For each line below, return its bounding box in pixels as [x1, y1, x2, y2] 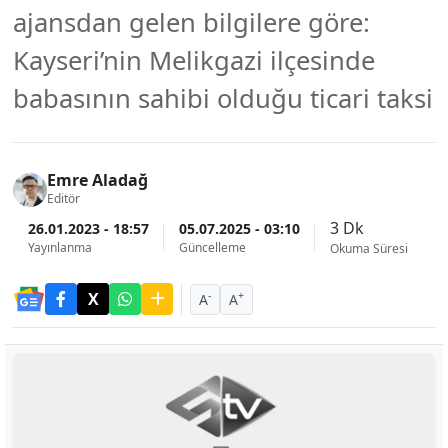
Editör [47, 190, 80, 207]
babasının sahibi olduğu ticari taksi [13, 81, 433, 116]
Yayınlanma [28, 238, 92, 256]
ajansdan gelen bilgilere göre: [13, 5, 370, 40]
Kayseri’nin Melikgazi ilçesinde [13, 43, 375, 78]
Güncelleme [179, 238, 246, 256]
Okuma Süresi [330, 240, 408, 257]
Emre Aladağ [47, 169, 148, 191]
